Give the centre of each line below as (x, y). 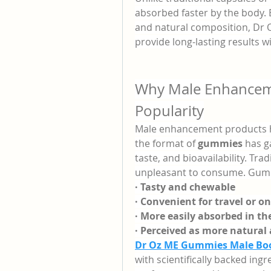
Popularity (169, 111)
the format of (166, 143)
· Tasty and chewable (185, 187)
